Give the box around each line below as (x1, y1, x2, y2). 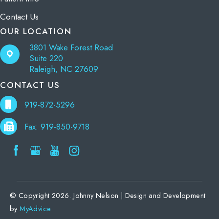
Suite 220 (29, 52, 63, 64)
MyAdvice (20, 203, 51, 214)
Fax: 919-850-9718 (24, 120, 89, 132)
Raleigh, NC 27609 (29, 63, 98, 75)
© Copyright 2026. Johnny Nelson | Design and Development (10, 190, 206, 200)
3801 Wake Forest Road (29, 41, 113, 53)
